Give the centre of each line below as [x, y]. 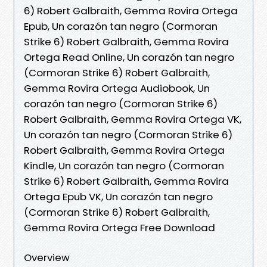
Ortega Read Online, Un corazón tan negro [129, 57]
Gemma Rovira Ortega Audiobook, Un [117, 88]
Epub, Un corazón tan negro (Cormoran [121, 26]
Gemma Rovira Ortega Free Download [119, 227]
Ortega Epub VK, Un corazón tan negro [118, 196]
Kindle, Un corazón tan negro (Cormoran [124, 165]
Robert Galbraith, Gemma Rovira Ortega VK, [133, 119]
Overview [47, 257]
